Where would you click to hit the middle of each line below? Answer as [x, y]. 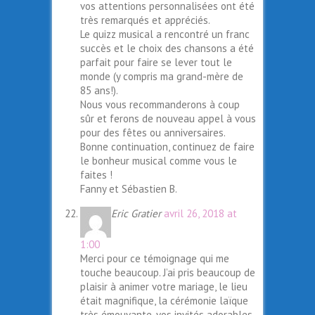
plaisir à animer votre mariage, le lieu [164, 287]
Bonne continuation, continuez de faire [167, 147]
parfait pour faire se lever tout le [156, 63]
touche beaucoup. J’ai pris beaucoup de [168, 273]
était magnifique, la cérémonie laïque [164, 301]
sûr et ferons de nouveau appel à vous [168, 119]
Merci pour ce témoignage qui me [155, 259]
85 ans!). [99, 91]
